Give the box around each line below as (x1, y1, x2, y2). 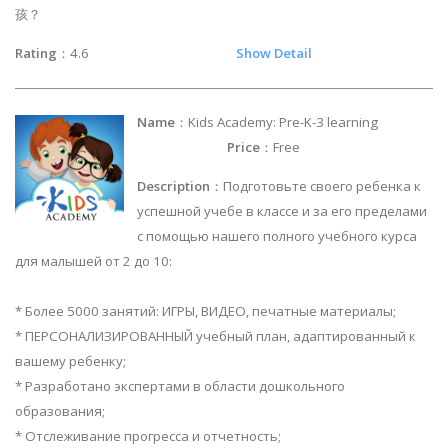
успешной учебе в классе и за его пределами (137, 202, 428, 221)
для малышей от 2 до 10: (15, 252, 172, 271)
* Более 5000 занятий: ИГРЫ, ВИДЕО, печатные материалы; (15, 302, 396, 321)
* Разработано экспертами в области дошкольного (15, 377, 345, 396)
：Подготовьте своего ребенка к (210, 177, 422, 196)
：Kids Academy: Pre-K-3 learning (175, 113, 433, 132)
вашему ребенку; (15, 352, 126, 371)
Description (137, 177, 211, 196)
